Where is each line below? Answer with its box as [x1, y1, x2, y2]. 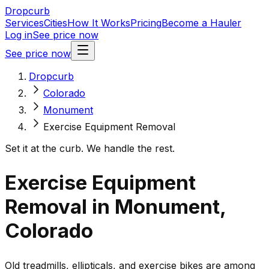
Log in [5, 29, 32, 41]
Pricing [130, 17, 162, 29]
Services [5, 17, 44, 29]
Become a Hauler [162, 17, 241, 29]
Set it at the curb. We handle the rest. [5, 142, 175, 154]
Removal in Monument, [5, 195, 226, 219]
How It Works [67, 17, 130, 29]
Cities [44, 17, 67, 29]
